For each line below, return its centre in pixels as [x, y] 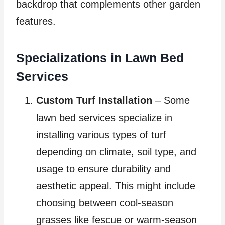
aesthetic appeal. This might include [116, 186]
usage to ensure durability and [103, 169]
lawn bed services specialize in [104, 118]
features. [36, 21]
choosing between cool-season [105, 203]
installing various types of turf [101, 135]
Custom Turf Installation [94, 101]
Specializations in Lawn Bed [100, 58]
